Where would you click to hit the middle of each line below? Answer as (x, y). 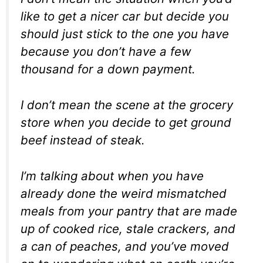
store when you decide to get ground (126, 123)
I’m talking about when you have (112, 176)
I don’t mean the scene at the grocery (127, 105)
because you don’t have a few (106, 52)
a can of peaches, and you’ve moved (125, 246)
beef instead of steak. (83, 140)
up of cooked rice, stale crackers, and (128, 228)
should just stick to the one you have (125, 34)
